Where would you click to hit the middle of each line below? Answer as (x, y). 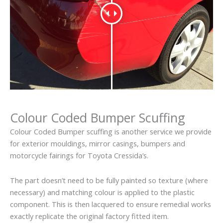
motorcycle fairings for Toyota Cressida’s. (79, 156)
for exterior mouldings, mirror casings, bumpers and (98, 144)
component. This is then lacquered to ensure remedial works (111, 204)
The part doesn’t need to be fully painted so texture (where (109, 180)
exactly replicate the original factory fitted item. (89, 216)
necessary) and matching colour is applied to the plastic (102, 192)
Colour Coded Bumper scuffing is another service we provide (111, 132)
